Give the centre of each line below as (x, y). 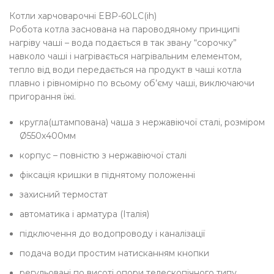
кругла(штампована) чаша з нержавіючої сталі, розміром (143, 123)
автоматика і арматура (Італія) (85, 214)
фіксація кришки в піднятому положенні (108, 175)
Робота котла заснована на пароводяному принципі (125, 30)
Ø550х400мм (48, 136)
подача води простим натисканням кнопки (115, 254)
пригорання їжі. (43, 97)
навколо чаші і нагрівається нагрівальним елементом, (126, 57)
